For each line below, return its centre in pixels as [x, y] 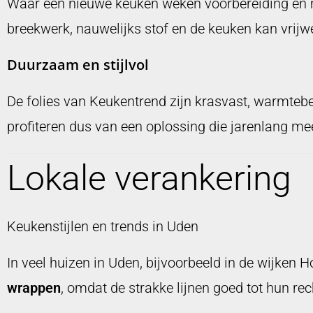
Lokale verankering [149, 179]
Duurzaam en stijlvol [78, 65]
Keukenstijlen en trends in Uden [103, 227]
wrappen [34, 288]
